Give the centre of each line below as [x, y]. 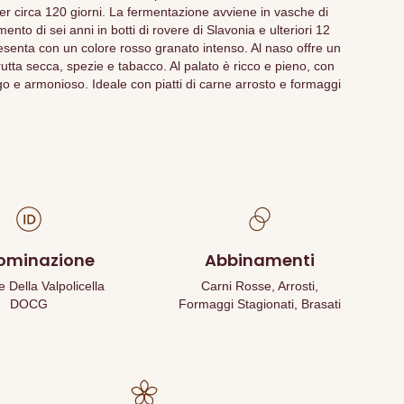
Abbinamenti [260, 260]
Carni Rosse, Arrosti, [260, 286]
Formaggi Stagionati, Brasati [260, 304]
